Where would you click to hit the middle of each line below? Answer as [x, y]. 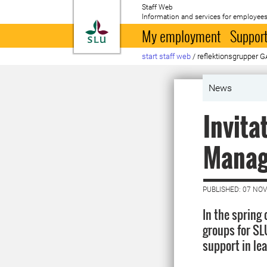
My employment [181, 36]
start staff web [167, 56]
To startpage [138, 26]
